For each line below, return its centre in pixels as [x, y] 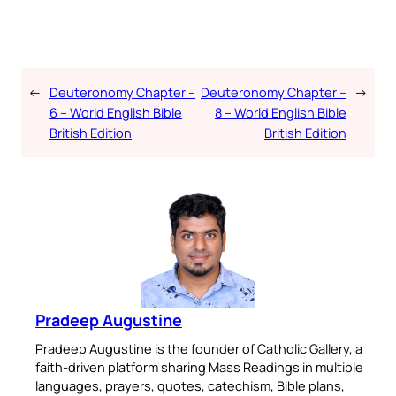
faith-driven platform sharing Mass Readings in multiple [199, 366]
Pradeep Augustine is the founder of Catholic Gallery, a [199, 348]
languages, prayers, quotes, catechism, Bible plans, [190, 385]
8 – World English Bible [281, 112]
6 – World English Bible [116, 112]
